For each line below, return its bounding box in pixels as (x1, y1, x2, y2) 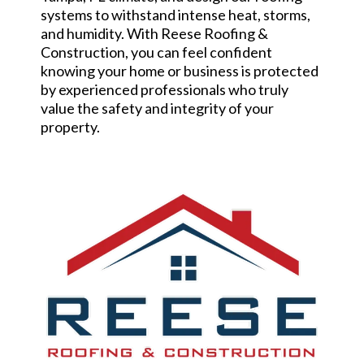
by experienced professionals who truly (41, 80, 288, 98)
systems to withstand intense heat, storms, (41, 6, 310, 24)
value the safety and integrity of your (41, 99, 274, 117)
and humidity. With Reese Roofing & (41, 24, 268, 42)
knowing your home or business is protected (41, 62, 318, 80)
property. (41, 118, 100, 136)
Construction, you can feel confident (41, 43, 272, 61)
